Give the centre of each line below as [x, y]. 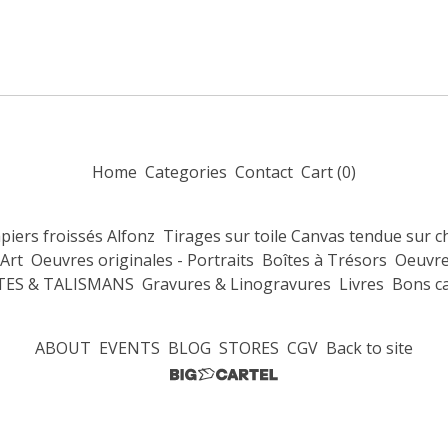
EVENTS [129, 348]
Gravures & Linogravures [236, 284]
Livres [361, 284]
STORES [249, 348]
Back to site [369, 348]
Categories [186, 172]
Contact [264, 172]
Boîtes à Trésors [324, 260]
